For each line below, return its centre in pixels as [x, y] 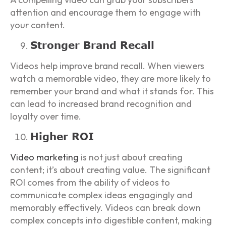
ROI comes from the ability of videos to [90, 183]
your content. [38, 25]
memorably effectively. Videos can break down [105, 208]
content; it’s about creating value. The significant [110, 170]
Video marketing [44, 157]
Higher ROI [62, 136]
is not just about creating [131, 157]
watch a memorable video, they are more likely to [110, 78]
